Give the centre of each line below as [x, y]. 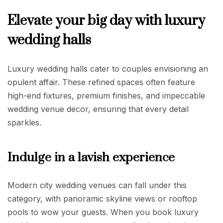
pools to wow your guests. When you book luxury [103, 212]
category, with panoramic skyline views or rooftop [102, 198]
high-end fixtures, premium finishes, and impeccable [106, 95]
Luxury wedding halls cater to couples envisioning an [108, 68]
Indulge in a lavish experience [91, 157]
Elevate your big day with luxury [106, 20]
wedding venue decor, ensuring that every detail [98, 109]
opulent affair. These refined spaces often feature [101, 82]
